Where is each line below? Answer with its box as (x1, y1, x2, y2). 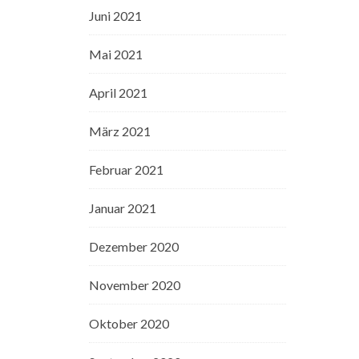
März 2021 (89, 123, 151, 139)
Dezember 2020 (89, 239, 179, 254)
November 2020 (89, 277, 181, 292)
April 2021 (89, 85, 148, 100)
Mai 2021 (89, 46, 143, 62)
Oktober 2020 (89, 316, 170, 331)
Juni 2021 (89, 8, 143, 23)
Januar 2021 (89, 200, 157, 216)
